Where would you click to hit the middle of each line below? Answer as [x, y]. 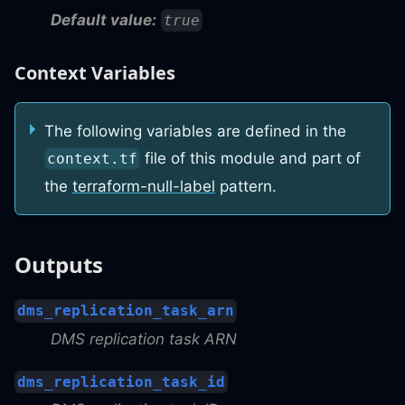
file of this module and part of [251, 158]
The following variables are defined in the [195, 131]
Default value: [104, 19]
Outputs [59, 265]
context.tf [93, 159]
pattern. [246, 187]
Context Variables [95, 72]
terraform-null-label [144, 187]
